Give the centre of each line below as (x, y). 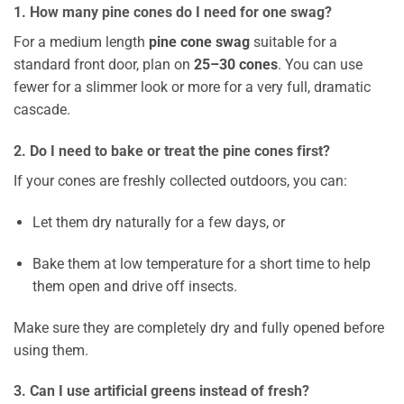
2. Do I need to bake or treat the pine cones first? (172, 151)
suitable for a (294, 42)
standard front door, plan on (104, 65)
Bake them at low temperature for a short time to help (201, 263)
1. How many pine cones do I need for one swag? (173, 13)
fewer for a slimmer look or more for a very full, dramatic (192, 87)
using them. (51, 350)
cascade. (42, 110)
